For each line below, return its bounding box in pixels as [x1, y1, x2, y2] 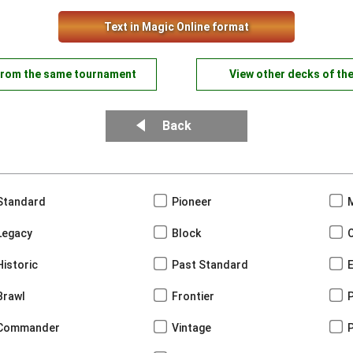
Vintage [172, 321, 211, 334]
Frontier [172, 290, 214, 303]
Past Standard [172, 258, 248, 271]
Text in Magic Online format [104, 20, 249, 33]
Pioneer [172, 195, 212, 208]
